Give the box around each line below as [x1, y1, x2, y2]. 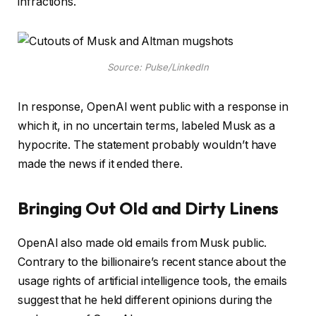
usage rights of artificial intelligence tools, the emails [18, 274, 287, 288]
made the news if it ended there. [18, 157, 183, 171]
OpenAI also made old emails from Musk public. [18, 236, 267, 250]
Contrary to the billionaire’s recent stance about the [18, 255, 286, 269]
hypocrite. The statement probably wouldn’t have [18, 138, 277, 152]
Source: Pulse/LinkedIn [107, 61, 209, 73]
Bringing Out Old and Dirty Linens [18, 197, 286, 219]
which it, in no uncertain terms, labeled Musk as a [18, 119, 276, 133]
